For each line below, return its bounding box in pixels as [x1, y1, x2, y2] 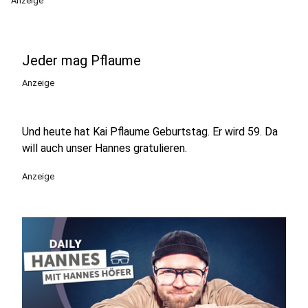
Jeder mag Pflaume [22, 52, 141, 69]
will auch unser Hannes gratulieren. [22, 142, 190, 155]
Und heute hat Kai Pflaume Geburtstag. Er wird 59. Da [22, 125, 278, 138]
